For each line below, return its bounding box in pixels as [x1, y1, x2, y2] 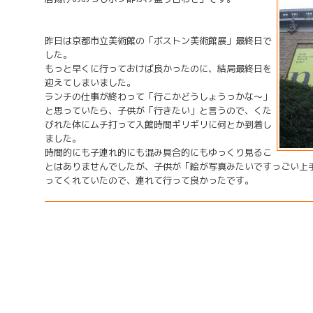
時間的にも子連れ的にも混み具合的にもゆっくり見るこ [45, 146, 272, 159]
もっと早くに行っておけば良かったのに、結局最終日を [45, 62, 272, 75]
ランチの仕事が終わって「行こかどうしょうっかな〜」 [45, 90, 272, 103]
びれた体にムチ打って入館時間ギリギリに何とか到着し [45, 118, 272, 131]
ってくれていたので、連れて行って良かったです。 [45, 174, 254, 187]
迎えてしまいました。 [45, 76, 136, 89]
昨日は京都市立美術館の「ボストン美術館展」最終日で [45, 34, 272, 47]
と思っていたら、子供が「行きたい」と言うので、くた [45, 104, 272, 117]
